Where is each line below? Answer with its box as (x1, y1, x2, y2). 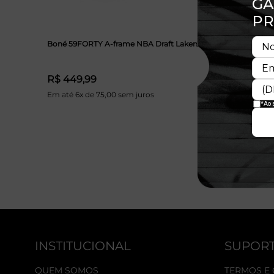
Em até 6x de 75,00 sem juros (47, 89, 154, 99)
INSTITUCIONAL (35, 238, 131, 253)
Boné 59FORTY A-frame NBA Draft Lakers (47, 39, 199, 48)
